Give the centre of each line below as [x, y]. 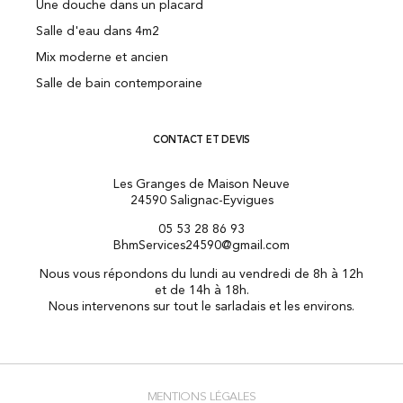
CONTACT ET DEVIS [201, 141]
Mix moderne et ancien [102, 58]
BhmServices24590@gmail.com [201, 246]
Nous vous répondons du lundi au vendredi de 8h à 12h [201, 275]
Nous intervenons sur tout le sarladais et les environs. [201, 307]
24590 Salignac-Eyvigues [201, 201]
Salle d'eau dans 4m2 [98, 32]
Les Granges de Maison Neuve [201, 185]
